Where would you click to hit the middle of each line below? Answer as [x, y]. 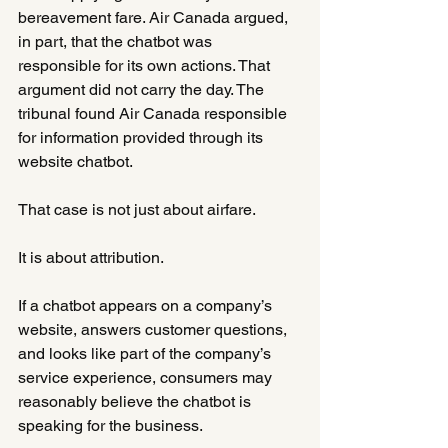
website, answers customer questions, [154, 329]
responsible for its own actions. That [146, 65]
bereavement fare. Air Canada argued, [155, 17]
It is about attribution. [91, 257]
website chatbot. [75, 161]
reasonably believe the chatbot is [136, 401]
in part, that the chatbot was [117, 41]
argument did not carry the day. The [143, 89]
